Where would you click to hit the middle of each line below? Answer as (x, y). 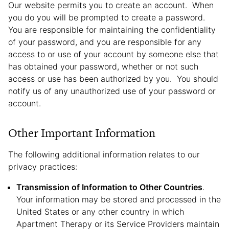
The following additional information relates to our (104, 154)
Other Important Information (82, 133)
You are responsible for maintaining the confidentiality (112, 30)
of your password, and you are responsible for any (105, 42)
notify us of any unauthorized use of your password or (112, 91)
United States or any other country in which (100, 212)
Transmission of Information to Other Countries (109, 187)
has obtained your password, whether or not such (103, 66)
